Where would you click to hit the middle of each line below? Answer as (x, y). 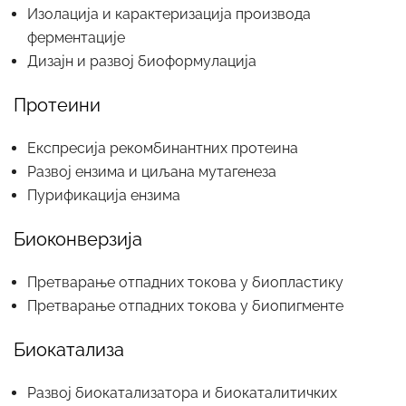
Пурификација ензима (104, 196)
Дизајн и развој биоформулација (142, 62)
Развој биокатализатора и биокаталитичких (182, 393)
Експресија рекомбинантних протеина (163, 149)
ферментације (76, 38)
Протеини (57, 106)
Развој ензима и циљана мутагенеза (152, 172)
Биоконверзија (78, 240)
